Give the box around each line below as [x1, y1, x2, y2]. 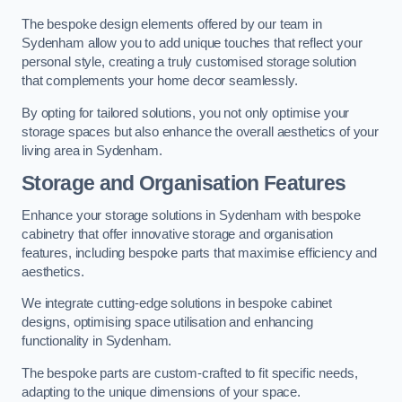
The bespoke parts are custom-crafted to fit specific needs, [22, 365, 358, 380]
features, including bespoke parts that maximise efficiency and [22, 245, 377, 260]
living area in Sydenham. [22, 143, 162, 158]
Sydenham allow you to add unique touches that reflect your [22, 36, 363, 51]
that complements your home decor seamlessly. [22, 74, 298, 89]
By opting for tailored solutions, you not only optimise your [22, 105, 350, 120]
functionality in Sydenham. [22, 334, 172, 349]
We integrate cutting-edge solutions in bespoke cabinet [22, 296, 333, 311]
